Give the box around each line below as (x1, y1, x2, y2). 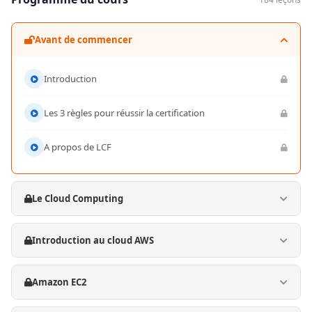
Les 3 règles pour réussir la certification (44, 107, 205, 119)
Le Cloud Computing (32, 192, 123, 205)
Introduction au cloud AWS (32, 234, 154, 247)
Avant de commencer (35, 33, 132, 46)
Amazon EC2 (32, 276, 86, 288)
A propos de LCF (44, 141, 111, 153)
